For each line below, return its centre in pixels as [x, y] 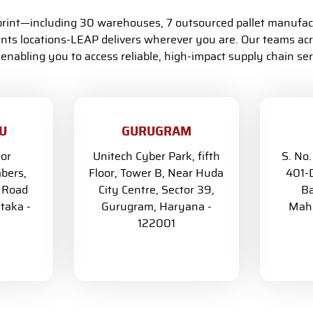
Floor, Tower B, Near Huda [156, 173]
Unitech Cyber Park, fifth [156, 156]
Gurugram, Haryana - [156, 207]
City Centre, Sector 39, [156, 190]
